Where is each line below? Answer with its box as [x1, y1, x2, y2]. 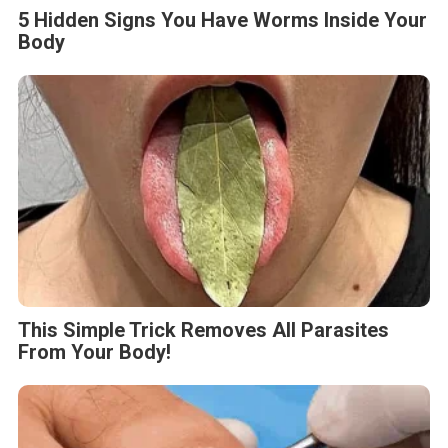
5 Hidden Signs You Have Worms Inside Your [18, 7, 427, 32]
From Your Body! [18, 339, 171, 364]
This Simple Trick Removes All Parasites [18, 317, 389, 342]
